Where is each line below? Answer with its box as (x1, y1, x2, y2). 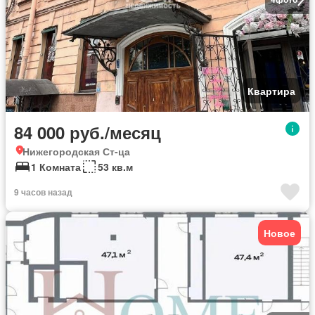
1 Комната (31, 160, 81, 174)
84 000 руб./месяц (14, 120, 161, 145)
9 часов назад (14, 186, 72, 199)
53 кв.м (98, 160, 133, 174)
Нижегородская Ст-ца (22, 144, 130, 159)
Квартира (247, 84, 295, 98)
